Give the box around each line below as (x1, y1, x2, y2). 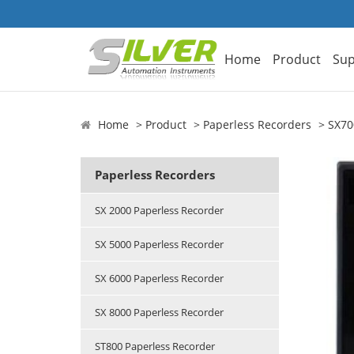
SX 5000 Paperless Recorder (95, 237, 224, 252)
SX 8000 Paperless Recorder (95, 305, 224, 320)
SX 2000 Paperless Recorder (95, 203, 224, 218)
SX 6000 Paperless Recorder (95, 271, 224, 286)
